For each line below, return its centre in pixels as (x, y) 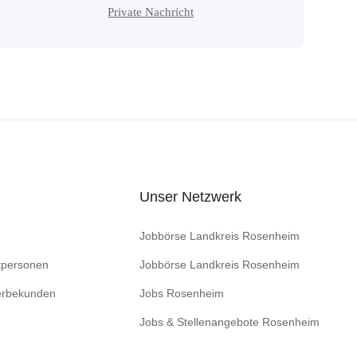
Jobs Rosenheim (182, 293)
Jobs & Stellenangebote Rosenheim (229, 322)
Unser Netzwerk (190, 197)
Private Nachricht (151, 12)
